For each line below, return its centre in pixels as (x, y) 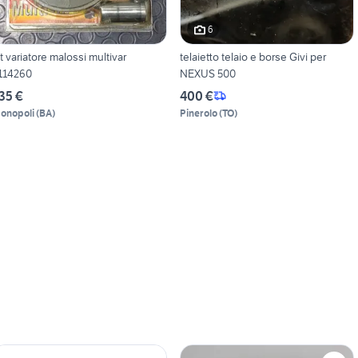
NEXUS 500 (207, 73)
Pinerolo (198, 113)
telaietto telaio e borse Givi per (253, 56)
